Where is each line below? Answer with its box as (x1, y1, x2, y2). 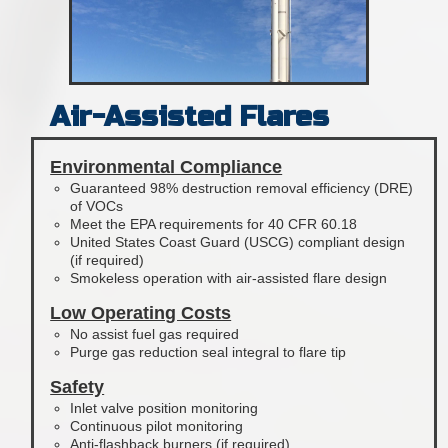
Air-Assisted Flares (50, 100, 330, 134)
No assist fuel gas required (70, 326, 240, 342)
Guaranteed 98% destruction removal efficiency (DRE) (70, 180, 414, 196)
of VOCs (70, 198, 124, 214)
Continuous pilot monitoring (70, 418, 244, 434)
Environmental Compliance (50, 157, 283, 177)
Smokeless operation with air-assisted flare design (70, 270, 388, 286)
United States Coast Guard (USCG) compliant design (70, 234, 406, 250)
